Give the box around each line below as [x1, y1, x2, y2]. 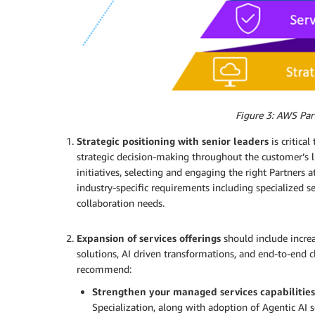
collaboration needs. [77, 196, 165, 209]
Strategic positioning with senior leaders [77, 134, 269, 147]
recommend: [77, 262, 131, 275]
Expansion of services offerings [77, 231, 221, 244]
